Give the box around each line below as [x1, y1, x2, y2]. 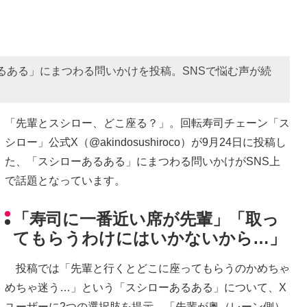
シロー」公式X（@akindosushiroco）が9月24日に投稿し [5, 136, 286, 148]
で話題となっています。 [5, 174, 125, 186]
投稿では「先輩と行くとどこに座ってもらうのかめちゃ [5, 262, 290, 275]
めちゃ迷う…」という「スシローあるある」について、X [5, 282, 286, 294]
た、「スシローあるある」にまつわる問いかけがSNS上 [5, 155, 280, 167]
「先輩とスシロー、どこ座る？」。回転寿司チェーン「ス [5, 116, 290, 129]
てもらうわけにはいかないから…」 [13, 229, 286, 248]
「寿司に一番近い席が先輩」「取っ [13, 210, 279, 229]
